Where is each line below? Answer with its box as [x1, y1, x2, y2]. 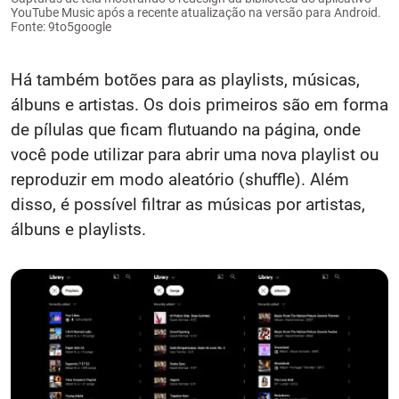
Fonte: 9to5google [11, 20, 111, 35]
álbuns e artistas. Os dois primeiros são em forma [11, 94, 388, 116]
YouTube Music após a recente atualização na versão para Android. [11, 5, 381, 20]
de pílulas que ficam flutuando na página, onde [11, 119, 361, 141]
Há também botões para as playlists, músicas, [11, 69, 360, 91]
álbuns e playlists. [11, 219, 146, 240]
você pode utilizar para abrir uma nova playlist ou [11, 144, 379, 166]
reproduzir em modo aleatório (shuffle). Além [11, 169, 349, 191]
